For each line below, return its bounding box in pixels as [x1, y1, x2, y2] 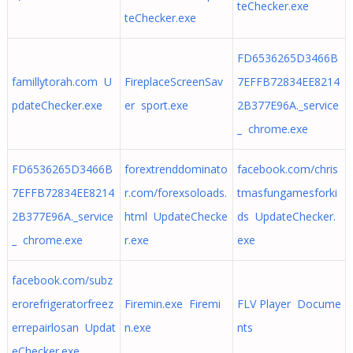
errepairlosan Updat [11, 320, 116, 335]
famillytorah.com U [11, 74, 112, 89]
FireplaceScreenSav [124, 74, 223, 89]
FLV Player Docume [236, 296, 341, 311]
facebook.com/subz [11, 273, 113, 288]
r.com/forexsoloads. [124, 185, 227, 200]
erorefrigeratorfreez [11, 296, 113, 311]
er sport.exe [124, 98, 188, 113]
